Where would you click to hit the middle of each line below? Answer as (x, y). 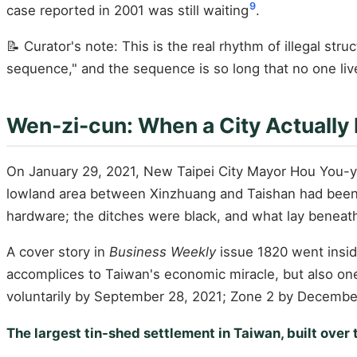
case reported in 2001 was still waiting (127, 10)
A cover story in (58, 252)
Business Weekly (163, 252)
